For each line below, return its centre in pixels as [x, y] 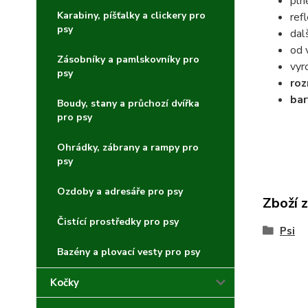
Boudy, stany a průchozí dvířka [128, 103]
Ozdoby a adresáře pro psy [120, 191]
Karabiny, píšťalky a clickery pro [131, 15]
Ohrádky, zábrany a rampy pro [128, 147]
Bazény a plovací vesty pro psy [129, 252]
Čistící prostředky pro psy [118, 222]
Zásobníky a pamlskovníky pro [128, 59]
